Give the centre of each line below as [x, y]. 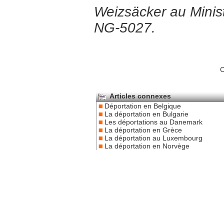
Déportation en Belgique [143, 106]
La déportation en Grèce [143, 130]
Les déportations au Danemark [153, 122]
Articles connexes [139, 96]
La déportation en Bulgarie [146, 114]
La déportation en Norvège [147, 146]
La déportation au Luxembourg [153, 138]
